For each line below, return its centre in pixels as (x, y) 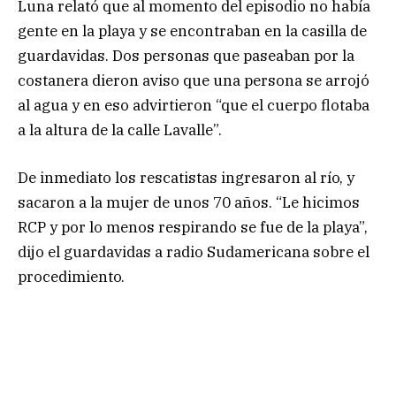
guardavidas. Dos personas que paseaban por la (186, 55)
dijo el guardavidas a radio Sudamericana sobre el (194, 251)
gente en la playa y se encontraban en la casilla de (192, 30)
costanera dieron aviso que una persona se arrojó (194, 80)
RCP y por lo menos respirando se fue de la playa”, (193, 227)
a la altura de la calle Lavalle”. (120, 129)
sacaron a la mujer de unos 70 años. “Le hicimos (189, 202)
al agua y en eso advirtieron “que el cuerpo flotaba (194, 105)
